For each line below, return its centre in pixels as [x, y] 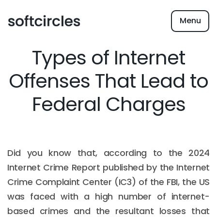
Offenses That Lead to [108, 81]
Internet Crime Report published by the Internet [108, 167]
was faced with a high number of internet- [108, 196]
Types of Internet [108, 58]
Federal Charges [108, 104]
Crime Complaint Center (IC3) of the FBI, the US [108, 182]
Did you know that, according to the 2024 [108, 153]
